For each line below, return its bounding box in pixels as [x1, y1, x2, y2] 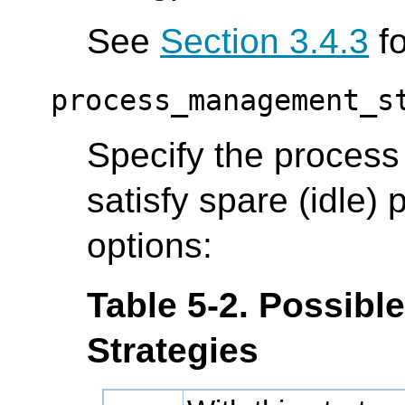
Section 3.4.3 [160, 21, 370, 61]
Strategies [87, 330, 259, 370]
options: [87, 225, 213, 265]
